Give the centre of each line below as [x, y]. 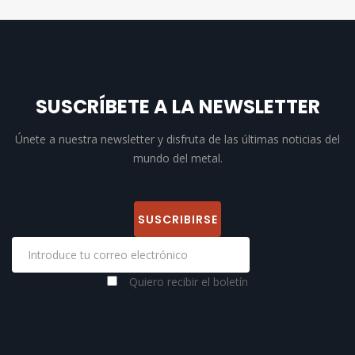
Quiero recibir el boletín [189, 282]
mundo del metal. [177, 158]
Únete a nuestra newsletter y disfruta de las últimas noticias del [177, 139]
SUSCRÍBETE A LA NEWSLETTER [177, 107]
